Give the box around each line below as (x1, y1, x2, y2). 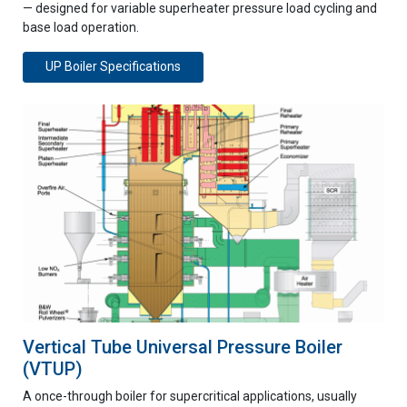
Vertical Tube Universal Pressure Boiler (23, 336, 342, 358)
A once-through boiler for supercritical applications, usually (23, 389, 357, 403)
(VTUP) (23, 358, 83, 380)
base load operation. (23, 20, 139, 35)
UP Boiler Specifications (45, 59, 181, 74)
